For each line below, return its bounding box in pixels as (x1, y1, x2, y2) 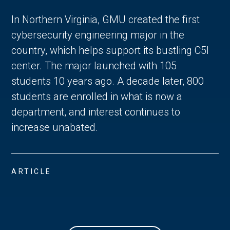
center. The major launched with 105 (11, 60, 177, 72)
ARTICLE (11, 167, 52, 176)
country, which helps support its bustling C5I (11, 44, 209, 57)
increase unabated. (11, 121, 101, 134)
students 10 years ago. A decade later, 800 (11, 75, 204, 88)
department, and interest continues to (11, 106, 181, 119)
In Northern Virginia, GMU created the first (11, 13, 200, 26)
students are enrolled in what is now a (11, 90, 183, 103)
